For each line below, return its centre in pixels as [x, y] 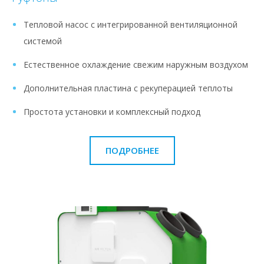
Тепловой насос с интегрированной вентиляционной [131, 24]
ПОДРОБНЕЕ [132, 150]
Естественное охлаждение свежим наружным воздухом [136, 64]
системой [43, 41]
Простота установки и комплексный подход [112, 111]
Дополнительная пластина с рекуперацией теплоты [128, 88]
